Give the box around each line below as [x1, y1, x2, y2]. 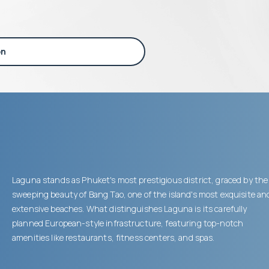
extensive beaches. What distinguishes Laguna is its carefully [12, 202, 247, 214]
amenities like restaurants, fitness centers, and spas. [12, 231, 215, 243]
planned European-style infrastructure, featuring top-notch [12, 217, 244, 229]
